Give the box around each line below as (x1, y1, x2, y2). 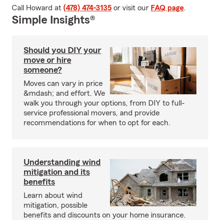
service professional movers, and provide (24, 109, 160, 117)
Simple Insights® (12, 14, 95, 26)
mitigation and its (24, 167, 90, 176)
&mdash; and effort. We (24, 89, 105, 97)
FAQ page (151, 4, 184, 12)
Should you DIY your (24, 46, 101, 55)
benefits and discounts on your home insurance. (24, 211, 186, 219)
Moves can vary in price (24, 80, 103, 87)
